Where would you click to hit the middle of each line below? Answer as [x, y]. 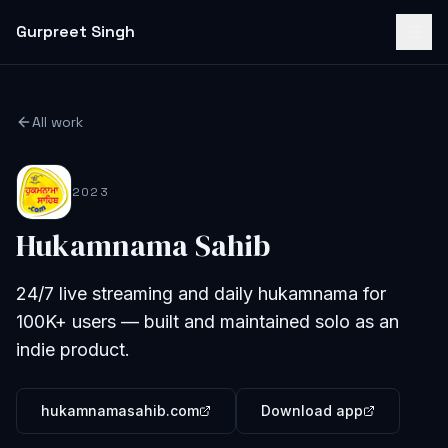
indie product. [73, 349]
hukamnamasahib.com [120, 410]
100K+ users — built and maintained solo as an [207, 321]
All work [57, 122]
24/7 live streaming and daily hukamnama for [201, 293]
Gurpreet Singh [75, 31]
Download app [312, 410]
